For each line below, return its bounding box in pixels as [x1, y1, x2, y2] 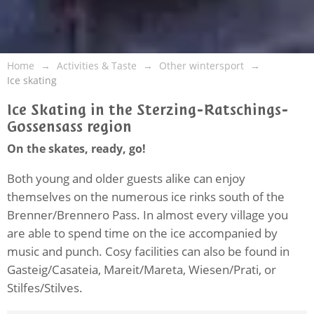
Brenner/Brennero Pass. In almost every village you [7, 206, 288, 223]
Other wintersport [159, 58, 244, 72]
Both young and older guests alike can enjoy [7, 170, 245, 186]
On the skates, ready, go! [7, 140, 146, 156]
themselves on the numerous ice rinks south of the [7, 188, 285, 205]
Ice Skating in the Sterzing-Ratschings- [7, 99, 289, 120]
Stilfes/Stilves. [7, 279, 83, 296]
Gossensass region [7, 116, 132, 137]
